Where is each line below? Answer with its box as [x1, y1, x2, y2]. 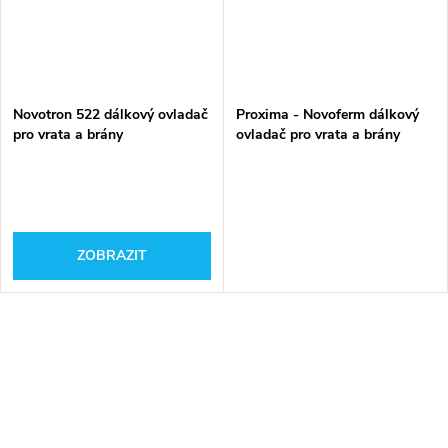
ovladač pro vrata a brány [236, 124, 400, 144]
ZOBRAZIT [77, 246, 147, 266]
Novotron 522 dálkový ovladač [13, 104, 208, 124]
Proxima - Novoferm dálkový [236, 104, 419, 124]
